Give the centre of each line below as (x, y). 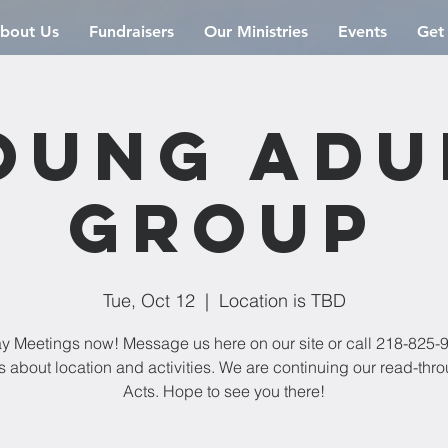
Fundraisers (131, 31)
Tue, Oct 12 (148, 300)
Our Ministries (256, 31)
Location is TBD (282, 300)
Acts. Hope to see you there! (224, 391)
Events (362, 31)
